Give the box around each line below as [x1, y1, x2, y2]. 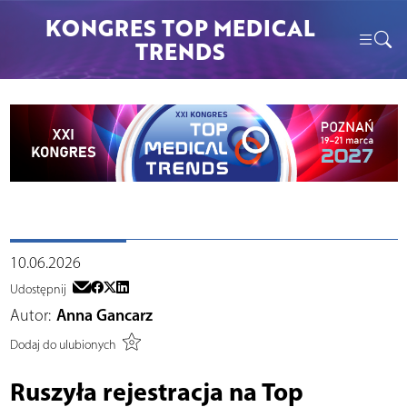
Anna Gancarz [56, 304, 153, 325]
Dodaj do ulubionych [9, 337, 116, 353]
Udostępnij [9, 281, 66, 297]
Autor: [9, 304, 51, 325]
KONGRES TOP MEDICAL [45, 11, 315, 44]
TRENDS [134, 35, 225, 67]
